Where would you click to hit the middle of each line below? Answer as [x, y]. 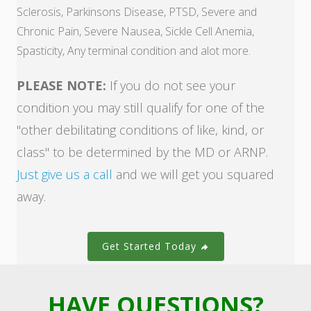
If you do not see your [171, 86]
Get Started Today [151, 246]
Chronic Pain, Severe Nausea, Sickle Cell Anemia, [135, 32]
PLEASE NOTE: [61, 86]
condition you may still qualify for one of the [141, 108]
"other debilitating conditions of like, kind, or [140, 130]
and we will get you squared [193, 175]
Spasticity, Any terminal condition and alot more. [134, 51]
